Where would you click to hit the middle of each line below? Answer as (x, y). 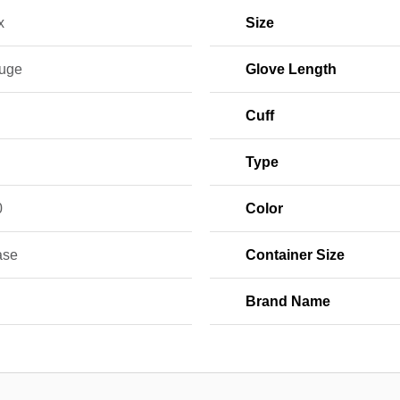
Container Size (295, 254)
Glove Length (291, 69)
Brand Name (287, 301)
